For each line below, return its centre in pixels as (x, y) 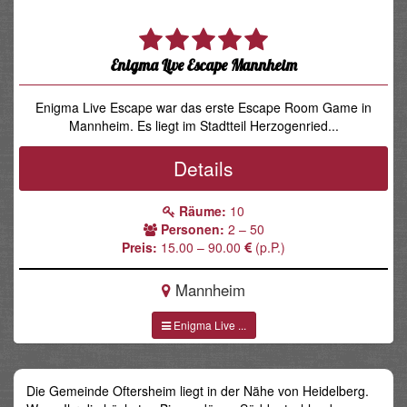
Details (203, 168)
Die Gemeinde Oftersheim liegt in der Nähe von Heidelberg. (198, 391)
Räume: (203, 211)
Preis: (139, 248)
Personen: (192, 229)
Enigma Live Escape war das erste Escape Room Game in (203, 108)
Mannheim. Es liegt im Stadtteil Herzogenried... (203, 126)
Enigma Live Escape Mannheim (203, 65)
